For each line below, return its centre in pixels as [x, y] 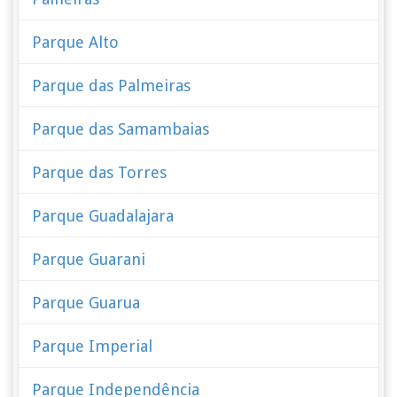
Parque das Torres [100, 172]
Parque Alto [76, 42]
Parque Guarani [89, 259]
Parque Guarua [86, 303]
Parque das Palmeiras [112, 86]
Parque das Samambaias [121, 129]
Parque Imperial [93, 346]
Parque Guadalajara [103, 216]
